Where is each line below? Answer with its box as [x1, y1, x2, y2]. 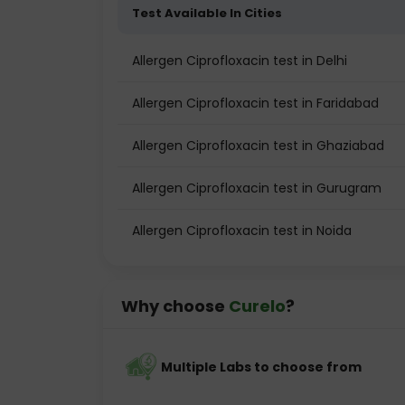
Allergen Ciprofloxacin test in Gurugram [132, 179, 381, 197]
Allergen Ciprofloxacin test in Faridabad [132, 94, 379, 112]
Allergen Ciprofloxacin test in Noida [132, 221, 352, 240]
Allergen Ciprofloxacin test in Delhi [132, 52, 347, 70]
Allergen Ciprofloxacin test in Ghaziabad [132, 137, 384, 155]
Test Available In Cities [132, 5, 282, 22]
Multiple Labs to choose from [161, 358, 362, 376]
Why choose [121, 295, 229, 317]
